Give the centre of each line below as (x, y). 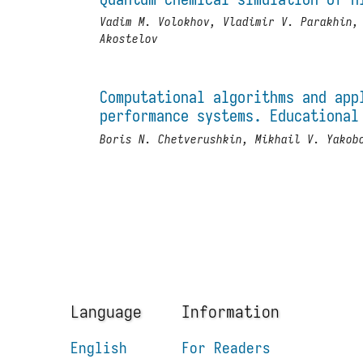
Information (231, 312)
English (99, 347)
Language (107, 312)
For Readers (226, 347)
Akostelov (129, 39)
